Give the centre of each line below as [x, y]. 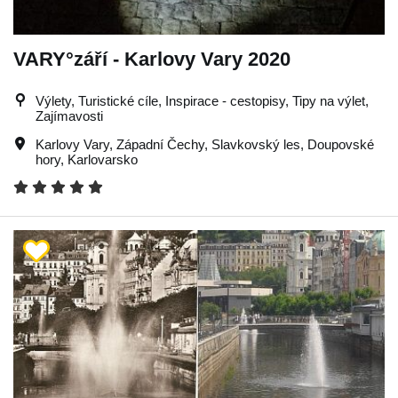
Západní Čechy [160, 144]
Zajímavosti [69, 115]
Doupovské [341, 144]
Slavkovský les [256, 144]
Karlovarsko [103, 159]
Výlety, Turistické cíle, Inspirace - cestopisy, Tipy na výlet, [202, 100]
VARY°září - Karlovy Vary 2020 [152, 59]
